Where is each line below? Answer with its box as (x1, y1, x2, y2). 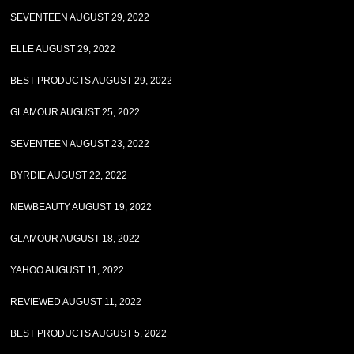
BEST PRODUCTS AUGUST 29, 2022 (10, 75, 173, 86)
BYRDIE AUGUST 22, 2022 (10, 170, 128, 181)
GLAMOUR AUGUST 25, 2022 (10, 107, 141, 118)
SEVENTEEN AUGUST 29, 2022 (10, 12, 150, 23)
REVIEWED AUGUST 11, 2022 (10, 296, 142, 307)
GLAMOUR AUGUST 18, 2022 (10, 233, 141, 244)
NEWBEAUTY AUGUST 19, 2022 (10, 201, 153, 213)
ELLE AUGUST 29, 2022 (10, 43, 116, 55)
